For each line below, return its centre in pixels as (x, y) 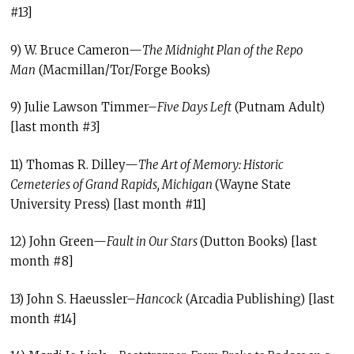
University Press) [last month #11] (108, 204)
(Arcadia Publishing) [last (258, 299)
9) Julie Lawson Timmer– (83, 107)
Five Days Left (194, 107)
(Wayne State (252, 184)
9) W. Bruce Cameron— (76, 50)
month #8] (41, 261)
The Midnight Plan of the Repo (222, 50)
